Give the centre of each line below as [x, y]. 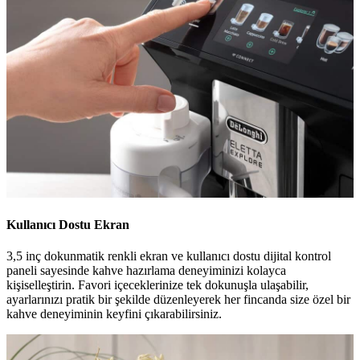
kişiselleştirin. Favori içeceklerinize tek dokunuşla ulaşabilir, [157, 285]
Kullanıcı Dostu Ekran [68, 225]
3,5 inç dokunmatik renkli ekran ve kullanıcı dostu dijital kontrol [169, 256]
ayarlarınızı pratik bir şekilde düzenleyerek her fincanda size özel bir [178, 300]
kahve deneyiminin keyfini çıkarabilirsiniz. [114, 314]
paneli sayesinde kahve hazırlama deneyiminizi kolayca [146, 271]
